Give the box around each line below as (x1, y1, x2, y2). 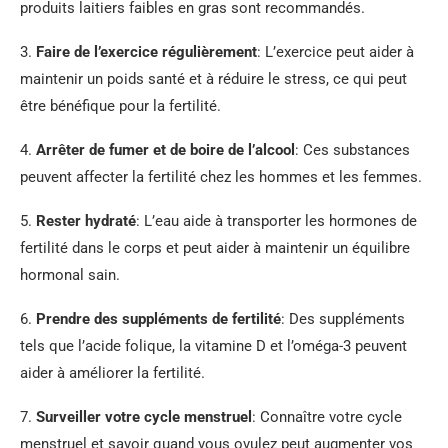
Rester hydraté (36, 212, 136, 230)
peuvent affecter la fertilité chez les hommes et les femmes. (20, 168, 422, 186)
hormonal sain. (20, 266, 120, 284)
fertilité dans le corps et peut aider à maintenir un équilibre (20, 239, 410, 257)
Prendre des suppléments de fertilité (36, 310, 281, 328)
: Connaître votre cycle (252, 408, 402, 426)
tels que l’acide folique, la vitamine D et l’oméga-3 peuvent (20, 337, 407, 355)
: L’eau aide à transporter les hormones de (136, 212, 417, 230)
